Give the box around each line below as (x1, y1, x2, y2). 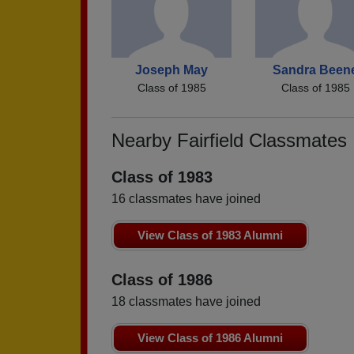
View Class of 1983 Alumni (137, 228, 283, 242)
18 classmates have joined (111, 294, 261, 308)
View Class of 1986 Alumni (137, 330, 283, 345)
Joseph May (135, 62, 208, 77)
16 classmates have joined (111, 191, 261, 205)
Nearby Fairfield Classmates (111, 129, 347, 151)
